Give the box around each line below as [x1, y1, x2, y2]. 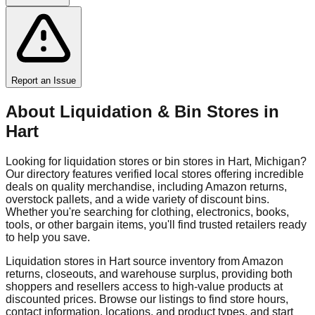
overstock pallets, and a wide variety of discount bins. [6, 193, 269, 205]
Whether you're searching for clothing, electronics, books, [6, 205, 289, 218]
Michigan [255, 155, 300, 167]
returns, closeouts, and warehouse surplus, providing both [6, 267, 292, 280]
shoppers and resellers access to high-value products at [6, 280, 283, 292]
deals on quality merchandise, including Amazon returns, [6, 180, 287, 193]
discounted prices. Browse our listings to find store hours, [6, 292, 288, 305]
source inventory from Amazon [130, 255, 283, 267]
